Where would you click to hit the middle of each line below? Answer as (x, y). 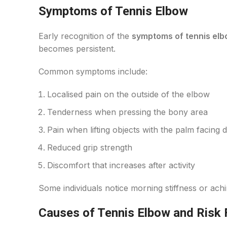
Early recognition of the (85, 36)
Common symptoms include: (93, 71)
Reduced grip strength (90, 147)
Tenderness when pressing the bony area (127, 112)
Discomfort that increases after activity (121, 165)
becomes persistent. (77, 49)
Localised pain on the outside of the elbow (128, 94)
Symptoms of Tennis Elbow (113, 11)
